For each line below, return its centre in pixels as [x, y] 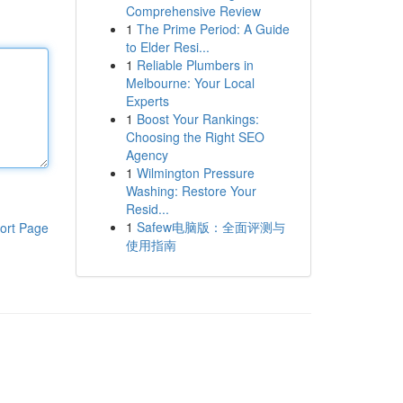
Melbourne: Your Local [190, 83]
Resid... [147, 209]
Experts [147, 101]
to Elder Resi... [167, 47]
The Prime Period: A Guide [213, 29]
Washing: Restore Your [191, 191]
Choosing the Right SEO [195, 137]
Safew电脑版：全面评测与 [210, 227]
